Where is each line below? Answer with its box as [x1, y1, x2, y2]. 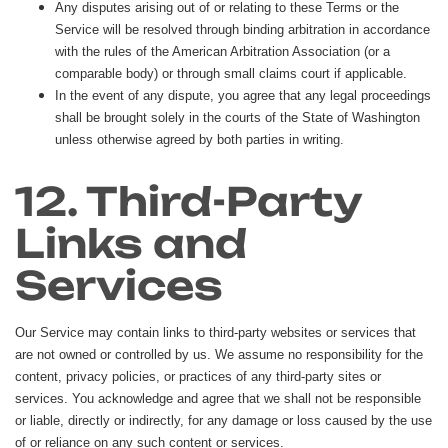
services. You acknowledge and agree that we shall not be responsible [15, 390, 421, 406]
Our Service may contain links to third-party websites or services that [15, 324, 416, 340]
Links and [15, 218, 247, 268]
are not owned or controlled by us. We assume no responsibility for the [15, 346, 423, 362]
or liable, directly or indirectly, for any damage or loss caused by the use [15, 412, 432, 428]
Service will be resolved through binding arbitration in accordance [55, 21, 430, 37]
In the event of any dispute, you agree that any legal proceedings [55, 87, 431, 103]
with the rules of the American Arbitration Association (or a [55, 43, 390, 59]
